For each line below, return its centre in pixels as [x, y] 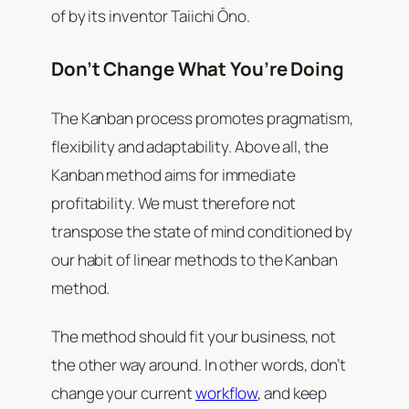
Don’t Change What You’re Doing [198, 69]
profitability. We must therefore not [174, 203]
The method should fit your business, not [194, 337]
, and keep [293, 393]
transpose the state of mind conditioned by [202, 231]
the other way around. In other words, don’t [199, 365]
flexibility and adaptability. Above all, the [190, 146]
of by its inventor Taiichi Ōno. [151, 16]
